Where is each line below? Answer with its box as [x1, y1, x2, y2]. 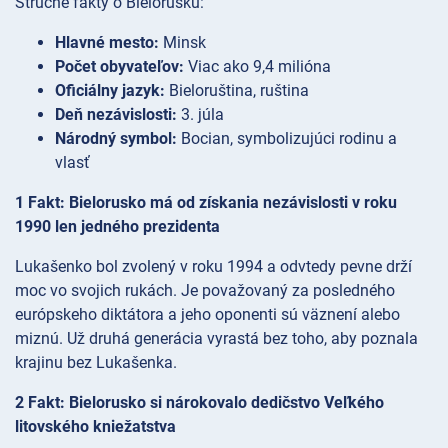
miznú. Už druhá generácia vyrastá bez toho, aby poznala [15, 328, 418, 348]
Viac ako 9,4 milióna [184, 56, 331, 76]
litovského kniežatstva [15, 416, 176, 436]
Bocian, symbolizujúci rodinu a [177, 128, 397, 148]
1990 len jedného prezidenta [15, 216, 220, 236]
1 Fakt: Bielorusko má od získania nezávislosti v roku [15, 192, 397, 212]
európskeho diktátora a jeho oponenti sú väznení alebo [15, 304, 400, 324]
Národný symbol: [55, 128, 177, 148]
